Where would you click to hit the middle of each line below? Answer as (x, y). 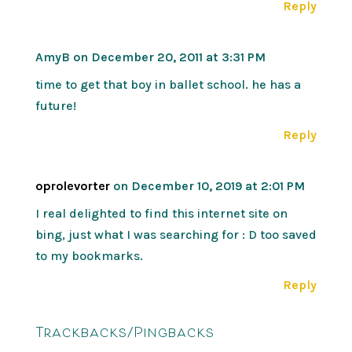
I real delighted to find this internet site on (161, 213)
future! (55, 105)
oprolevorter (72, 185)
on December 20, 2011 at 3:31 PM (169, 57)
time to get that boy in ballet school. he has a (168, 84)
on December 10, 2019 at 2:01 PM (209, 185)
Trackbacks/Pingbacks (125, 331)
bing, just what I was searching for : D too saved (176, 234)
